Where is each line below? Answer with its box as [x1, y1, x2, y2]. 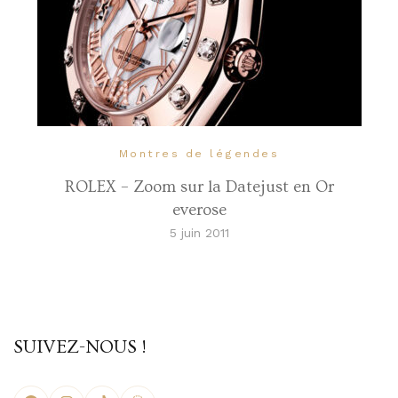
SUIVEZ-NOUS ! [13, 336, 146, 358]
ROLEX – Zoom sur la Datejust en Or [64, 177, 334, 196]
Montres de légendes [118, 146, 280, 160]
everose [171, 200, 227, 219]
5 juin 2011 [169, 225, 229, 240]
